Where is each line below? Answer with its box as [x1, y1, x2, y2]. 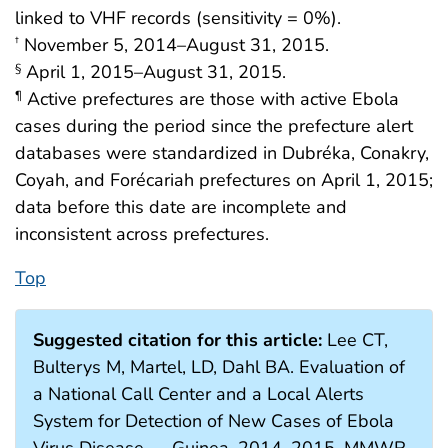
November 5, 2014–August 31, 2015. [19, 32, 329, 57]
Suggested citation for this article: [33, 327, 322, 352]
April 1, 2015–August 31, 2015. [21, 59, 286, 84]
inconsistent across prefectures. [15, 221, 269, 246]
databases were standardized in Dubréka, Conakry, [15, 140, 429, 165]
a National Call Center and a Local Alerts [33, 381, 364, 406]
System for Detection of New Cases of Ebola [33, 408, 394, 433]
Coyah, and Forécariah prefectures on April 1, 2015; [15, 167, 433, 192]
